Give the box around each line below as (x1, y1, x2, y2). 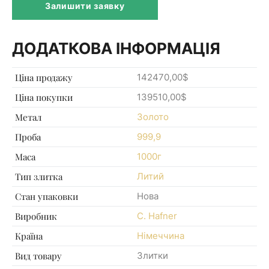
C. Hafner (137, 210, 177, 222)
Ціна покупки (15, 91, 73, 103)
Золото (137, 110, 169, 122)
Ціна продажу (15, 71, 73, 83)
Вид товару (15, 249, 62, 262)
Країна (15, 229, 43, 242)
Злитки (137, 249, 168, 261)
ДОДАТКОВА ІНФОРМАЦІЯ (12, 38, 220, 58)
